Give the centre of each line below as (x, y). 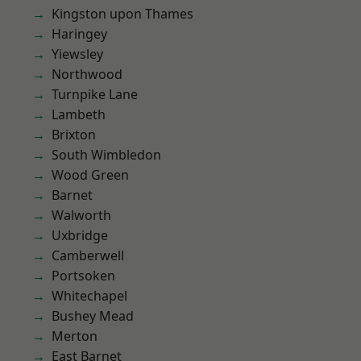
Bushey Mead (93, 316)
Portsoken (83, 276)
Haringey (79, 34)
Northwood (87, 74)
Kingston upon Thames (122, 14)
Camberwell (88, 255)
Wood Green (90, 175)
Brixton (74, 135)
